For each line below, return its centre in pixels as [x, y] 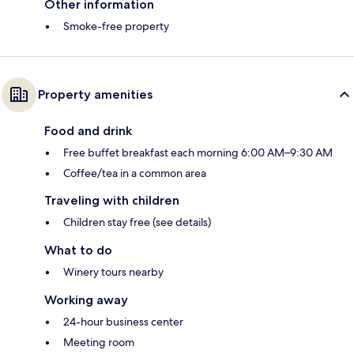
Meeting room [99, 343]
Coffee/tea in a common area [135, 173]
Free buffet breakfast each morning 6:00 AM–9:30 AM [198, 153]
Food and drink [88, 131]
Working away [86, 300]
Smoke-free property [116, 26]
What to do [78, 250]
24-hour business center [123, 322]
